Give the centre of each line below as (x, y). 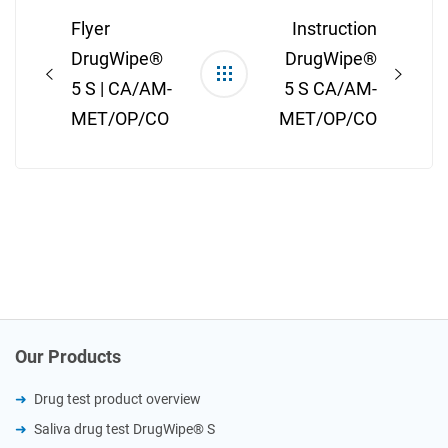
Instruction (334, 29)
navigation (64, 15)
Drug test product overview (117, 399)
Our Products (68, 357)
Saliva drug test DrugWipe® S (124, 429)
